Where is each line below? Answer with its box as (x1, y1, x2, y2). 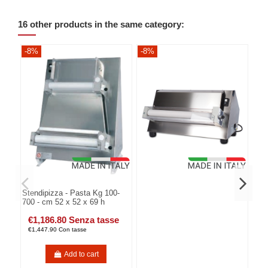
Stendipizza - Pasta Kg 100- (22, 188, 120, 198)
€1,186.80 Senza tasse (28, 214, 120, 225)
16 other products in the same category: (18, 20, 184, 30)
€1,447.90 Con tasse (28, 226, 87, 233)
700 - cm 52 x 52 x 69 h (22, 197, 105, 207)
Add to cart (64, 249, 99, 258)
